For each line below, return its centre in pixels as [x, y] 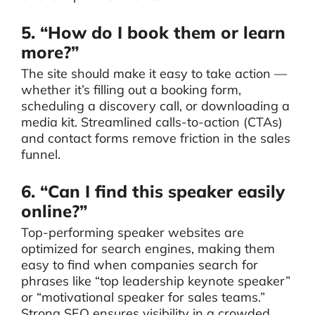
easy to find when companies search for [140, 265]
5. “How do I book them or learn [153, 32]
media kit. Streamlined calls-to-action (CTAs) [152, 122]
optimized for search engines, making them [148, 249]
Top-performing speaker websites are [133, 232]
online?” [54, 211]
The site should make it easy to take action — [154, 73]
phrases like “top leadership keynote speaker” [156, 281]
